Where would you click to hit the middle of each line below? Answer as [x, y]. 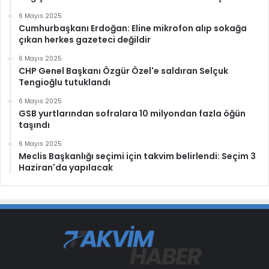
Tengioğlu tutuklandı [65, 83]
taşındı [34, 125]
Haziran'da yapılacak [66, 168]
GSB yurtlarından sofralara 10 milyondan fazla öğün [132, 114]
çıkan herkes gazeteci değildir [85, 40]
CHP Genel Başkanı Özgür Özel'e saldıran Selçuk [123, 71]
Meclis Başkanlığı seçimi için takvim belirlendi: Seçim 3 [137, 156]
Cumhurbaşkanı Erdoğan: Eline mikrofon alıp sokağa [133, 29]
